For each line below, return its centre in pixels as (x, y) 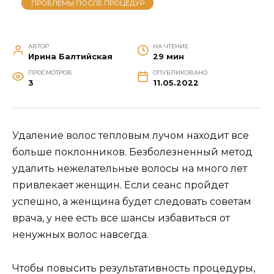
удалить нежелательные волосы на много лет (130, 169)
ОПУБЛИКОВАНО (180, 73)
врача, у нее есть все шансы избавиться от (121, 218)
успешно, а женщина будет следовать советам (132, 202)
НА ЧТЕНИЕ (170, 46)
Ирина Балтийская (70, 57)
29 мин (168, 57)
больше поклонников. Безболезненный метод (132, 152)
